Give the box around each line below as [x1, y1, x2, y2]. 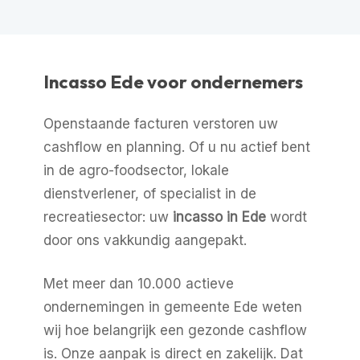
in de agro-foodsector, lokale [43, 162, 229, 178]
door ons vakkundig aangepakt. [43, 231, 247, 248]
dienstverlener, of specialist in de [43, 185, 256, 202]
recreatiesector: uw [43, 208, 173, 225]
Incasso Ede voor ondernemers [43, 70, 303, 93]
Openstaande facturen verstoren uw [43, 115, 278, 132]
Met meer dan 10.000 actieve [43, 276, 234, 292]
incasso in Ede [172, 208, 266, 225]
